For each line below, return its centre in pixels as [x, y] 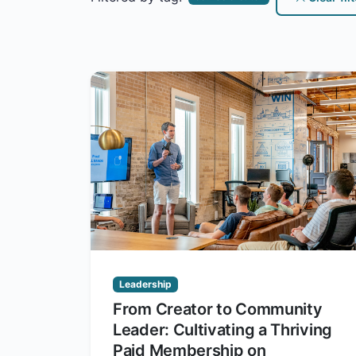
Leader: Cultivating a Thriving [222, 330]
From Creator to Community [218, 310]
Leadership [145, 284]
